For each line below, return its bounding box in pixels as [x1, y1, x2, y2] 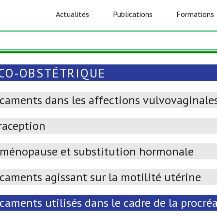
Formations [176, 9, 214, 19]
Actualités [56, 9, 90, 19]
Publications [112, 9, 153, 19]
